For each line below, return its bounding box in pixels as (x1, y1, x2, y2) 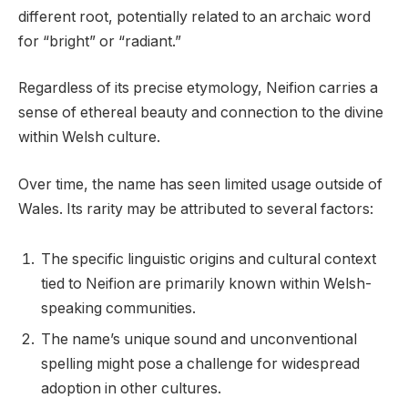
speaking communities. (41, 300, 196, 318)
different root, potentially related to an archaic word (18, 7, 371, 25)
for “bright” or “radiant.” (18, 32, 181, 50)
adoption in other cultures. (41, 380, 221, 398)
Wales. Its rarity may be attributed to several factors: (18, 199, 373, 218)
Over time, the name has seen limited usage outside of (18, 175, 382, 193)
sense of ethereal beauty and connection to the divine (18, 104, 383, 122)
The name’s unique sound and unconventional (41, 331, 357, 349)
